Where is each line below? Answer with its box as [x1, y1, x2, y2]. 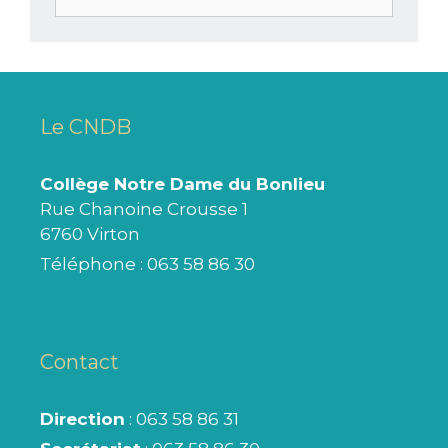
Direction [40, 409, 125, 430]
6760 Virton [40, 224, 140, 245]
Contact [40, 350, 119, 375]
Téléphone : [40, 254, 147, 275]
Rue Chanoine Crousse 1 [40, 199, 248, 220]
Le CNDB [40, 115, 131, 140]
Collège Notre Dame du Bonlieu [40, 174, 325, 195]
